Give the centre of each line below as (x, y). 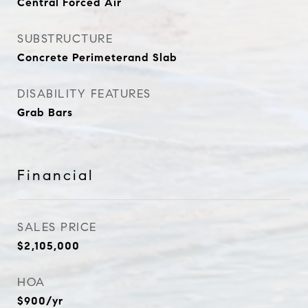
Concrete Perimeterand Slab (97, 57)
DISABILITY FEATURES (84, 94)
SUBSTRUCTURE (65, 39)
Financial (56, 175)
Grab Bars (45, 112)
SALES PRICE (57, 227)
